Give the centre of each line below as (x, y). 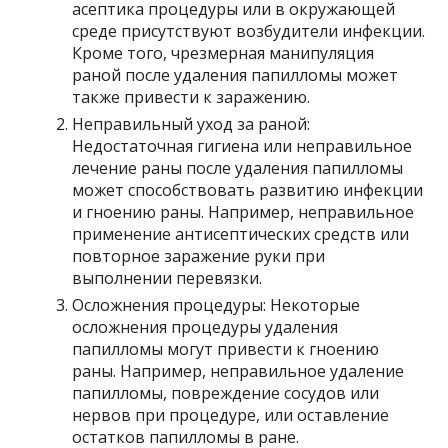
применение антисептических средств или (241, 233)
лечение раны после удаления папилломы (238, 167)
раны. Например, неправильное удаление (238, 370)
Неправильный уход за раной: (191, 123)
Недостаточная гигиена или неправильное (242, 145)
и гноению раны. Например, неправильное (243, 211)
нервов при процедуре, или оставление (231, 414)
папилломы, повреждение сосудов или (226, 392)
